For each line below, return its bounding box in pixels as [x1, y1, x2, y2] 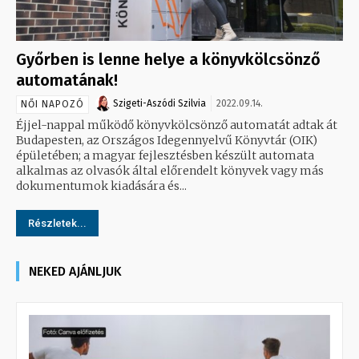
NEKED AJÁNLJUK [29, 263, 122, 279]
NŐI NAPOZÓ [21, 98, 84, 110]
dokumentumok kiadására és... [16, 178, 187, 193]
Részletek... [28, 216, 87, 229]
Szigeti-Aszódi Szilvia [113, 97, 206, 109]
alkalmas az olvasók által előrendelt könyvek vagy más [16, 163, 324, 178]
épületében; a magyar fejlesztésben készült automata [16, 147, 314, 163]
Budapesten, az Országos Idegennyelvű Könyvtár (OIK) [16, 132, 317, 147]
